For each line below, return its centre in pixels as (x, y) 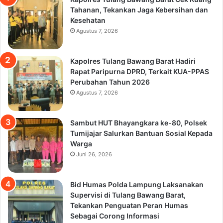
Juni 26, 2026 (94, 155)
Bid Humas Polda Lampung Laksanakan (137, 185)
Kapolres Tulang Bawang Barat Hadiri (133, 61)
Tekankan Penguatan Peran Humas (129, 206)
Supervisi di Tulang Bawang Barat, (128, 195)
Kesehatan (88, 20)
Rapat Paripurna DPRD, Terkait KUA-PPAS (140, 72)
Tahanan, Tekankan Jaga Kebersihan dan (139, 10)
